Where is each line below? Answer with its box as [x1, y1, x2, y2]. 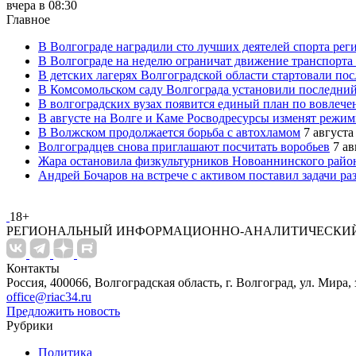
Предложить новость [6, 304, 120, 318]
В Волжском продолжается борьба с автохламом [38, 125, 300, 139]
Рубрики [6, 318, 53, 332]
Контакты [6, 261, 60, 275]
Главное [6, 12, 50, 26]
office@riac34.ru [6, 289, 91, 304]
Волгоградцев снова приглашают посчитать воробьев [38, 139, 330, 153]
